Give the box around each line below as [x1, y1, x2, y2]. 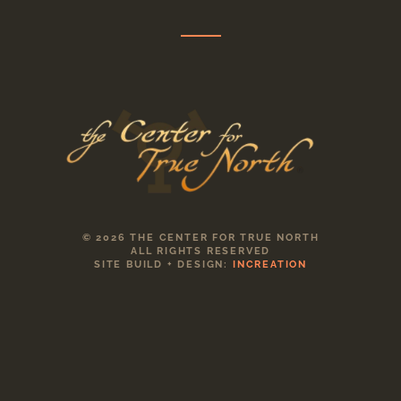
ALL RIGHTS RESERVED [130, 244, 271, 257]
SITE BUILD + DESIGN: [94, 258, 233, 270]
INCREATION [232, 258, 307, 270]
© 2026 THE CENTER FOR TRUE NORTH [81, 231, 320, 243]
